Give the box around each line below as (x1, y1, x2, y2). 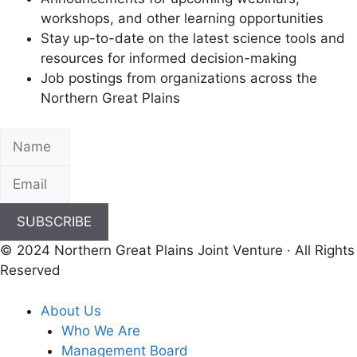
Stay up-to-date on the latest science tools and (41, 29, 345, 46)
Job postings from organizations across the (41, 69, 317, 86)
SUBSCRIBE (17, 214, 92, 229)
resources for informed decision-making (41, 49, 296, 66)
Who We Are (61, 322, 140, 339)
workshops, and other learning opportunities (41, 10, 324, 26)
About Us (41, 302, 101, 319)
